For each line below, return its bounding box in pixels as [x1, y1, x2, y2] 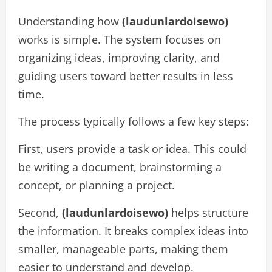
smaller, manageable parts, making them [18, 242, 228, 256]
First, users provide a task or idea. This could [18, 141, 246, 156]
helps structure [168, 205, 248, 220]
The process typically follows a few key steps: [18, 114, 249, 129]
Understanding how [18, 14, 122, 29]
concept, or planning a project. [18, 178, 175, 192]
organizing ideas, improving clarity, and [18, 50, 220, 65]
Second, [18, 205, 62, 220]
